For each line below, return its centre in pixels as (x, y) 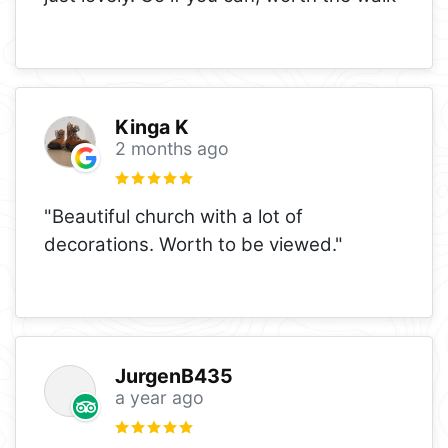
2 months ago (171, 149)
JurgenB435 (173, 376)
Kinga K (151, 127)
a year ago (159, 398)
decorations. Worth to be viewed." (193, 244)
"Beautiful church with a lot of (173, 216)
